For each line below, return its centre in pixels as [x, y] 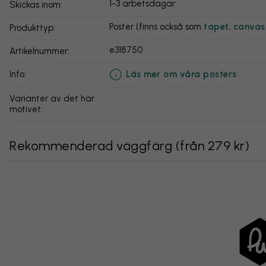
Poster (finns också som [156, 27]
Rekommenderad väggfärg [91, 146]
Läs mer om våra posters [181, 74]
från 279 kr [213, 146]
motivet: [26, 109]
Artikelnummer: [42, 51]
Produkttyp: [35, 28]
